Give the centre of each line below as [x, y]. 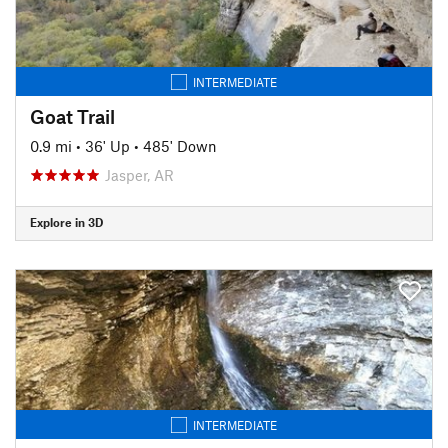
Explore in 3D [66, 222]
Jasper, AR [139, 174]
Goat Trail [72, 116]
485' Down [180, 145]
